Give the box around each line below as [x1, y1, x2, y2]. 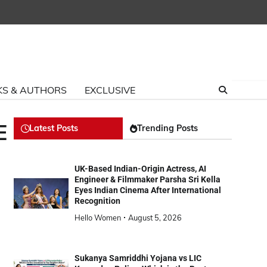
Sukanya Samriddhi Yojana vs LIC [74, 253, 201, 263]
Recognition [74, 196, 120, 206]
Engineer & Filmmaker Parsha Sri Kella [74, 175, 221, 185]
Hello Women [74, 213, 121, 223]
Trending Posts [137, 123, 198, 134]
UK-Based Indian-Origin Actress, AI [74, 164, 206, 174]
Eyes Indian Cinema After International [74, 185, 221, 195]
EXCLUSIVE [85, 84, 135, 97]
